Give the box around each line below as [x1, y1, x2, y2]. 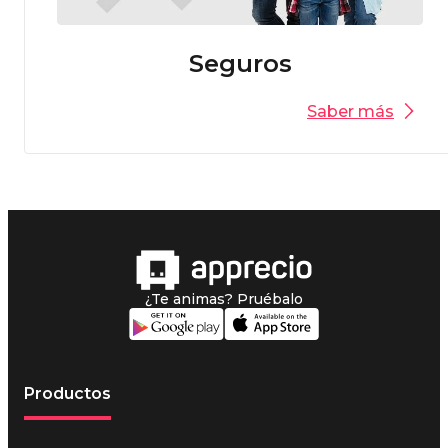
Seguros [188, 48, 292, 78]
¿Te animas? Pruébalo [145, 289, 303, 308]
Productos [24, 383, 111, 403]
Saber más [307, 101, 394, 121]
